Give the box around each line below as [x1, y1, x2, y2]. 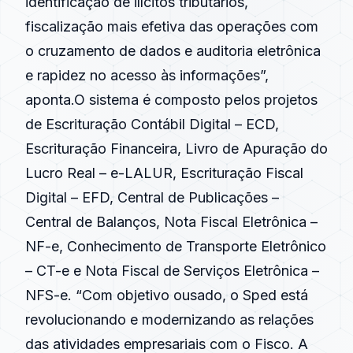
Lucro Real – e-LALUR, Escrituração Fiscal [25, 165, 303, 181]
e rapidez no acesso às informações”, [25, 67, 269, 84]
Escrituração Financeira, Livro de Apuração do [25, 140, 328, 157]
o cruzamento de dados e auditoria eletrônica [25, 43, 321, 59]
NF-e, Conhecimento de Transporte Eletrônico [25, 238, 326, 255]
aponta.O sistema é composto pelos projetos [25, 91, 318, 108]
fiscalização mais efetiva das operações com [25, 18, 318, 35]
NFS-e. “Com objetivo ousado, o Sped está [25, 287, 308, 303]
